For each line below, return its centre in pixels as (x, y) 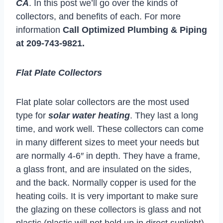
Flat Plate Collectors (59, 72)
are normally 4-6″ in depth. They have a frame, (108, 156)
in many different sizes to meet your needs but (108, 142)
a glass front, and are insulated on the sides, (104, 169)
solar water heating (89, 115)
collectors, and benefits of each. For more (98, 16)
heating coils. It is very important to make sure (107, 196)
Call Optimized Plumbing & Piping (134, 30)
